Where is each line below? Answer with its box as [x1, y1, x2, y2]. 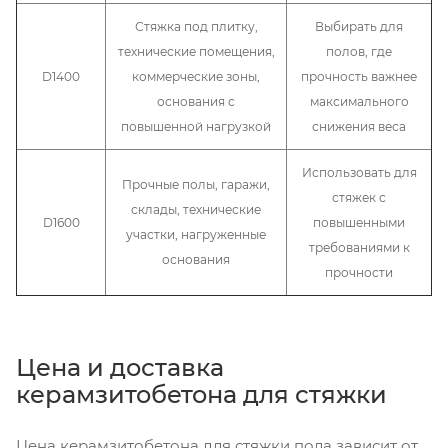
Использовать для [301, 164, 417, 180]
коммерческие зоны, [132, 68, 260, 84]
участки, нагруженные [126, 226, 266, 242]
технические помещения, [117, 43, 275, 59]
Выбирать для [315, 18, 403, 34]
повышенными [313, 214, 405, 230]
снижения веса [312, 118, 406, 134]
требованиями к [308, 239, 410, 255]
